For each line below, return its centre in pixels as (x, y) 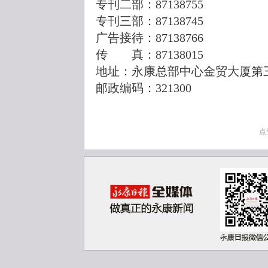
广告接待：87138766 (150, 38)
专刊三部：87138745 (150, 21)
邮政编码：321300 (144, 88)
